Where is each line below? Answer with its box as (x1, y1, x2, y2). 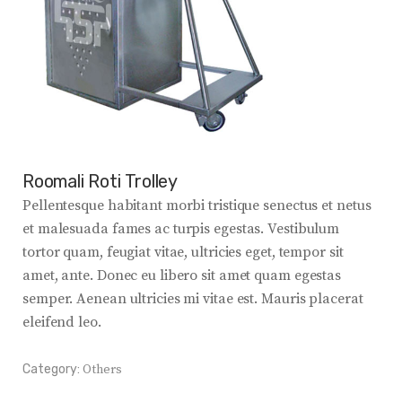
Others (83, 362, 122, 379)
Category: (22, 362, 80, 378)
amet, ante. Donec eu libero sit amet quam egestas (22, 267, 342, 285)
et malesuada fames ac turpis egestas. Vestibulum (22, 220, 340, 239)
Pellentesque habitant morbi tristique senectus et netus (22, 197, 371, 215)
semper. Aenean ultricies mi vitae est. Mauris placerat (22, 290, 363, 309)
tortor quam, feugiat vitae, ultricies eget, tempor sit (22, 243, 344, 262)
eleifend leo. (22, 313, 101, 332)
